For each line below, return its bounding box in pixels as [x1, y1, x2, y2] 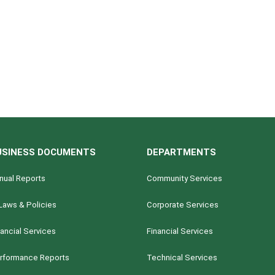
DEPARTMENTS [146, 146, 216, 158]
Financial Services [146, 226, 213, 236]
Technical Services [146, 252, 217, 262]
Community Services [146, 173, 222, 183]
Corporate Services [146, 199, 219, 209]
